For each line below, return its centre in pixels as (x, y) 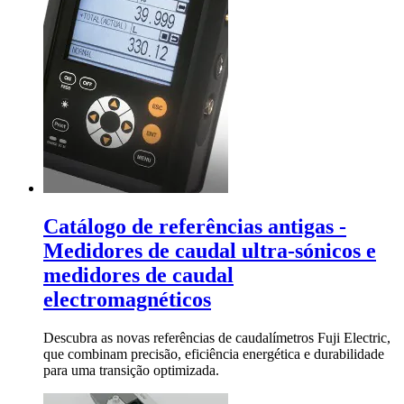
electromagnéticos (127, 300)
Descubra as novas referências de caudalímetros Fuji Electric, (217, 338)
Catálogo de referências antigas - (195, 227)
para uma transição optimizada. (131, 371)
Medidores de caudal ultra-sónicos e (210, 251)
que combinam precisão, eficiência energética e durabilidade (214, 354)
